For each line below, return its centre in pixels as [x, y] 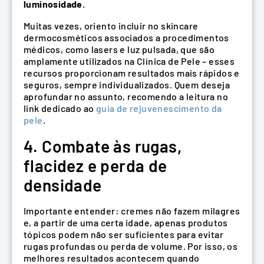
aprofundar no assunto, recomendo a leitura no [126, 97]
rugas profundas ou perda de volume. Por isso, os [131, 246]
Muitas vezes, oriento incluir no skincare [111, 26]
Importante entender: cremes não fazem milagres [132, 211]
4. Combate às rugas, [103, 146]
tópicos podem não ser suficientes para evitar [123, 235]
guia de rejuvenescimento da [159, 108]
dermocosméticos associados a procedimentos [126, 38]
